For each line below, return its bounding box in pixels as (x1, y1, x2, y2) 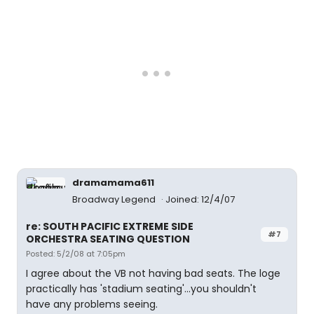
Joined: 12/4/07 (165, 193, 235, 206)
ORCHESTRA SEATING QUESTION (26, 232, 190, 246)
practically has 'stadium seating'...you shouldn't (26, 282, 257, 296)
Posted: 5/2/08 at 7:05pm (26, 248, 125, 259)
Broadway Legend (72, 193, 158, 206)
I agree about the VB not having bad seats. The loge (26, 266, 280, 280)
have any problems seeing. (26, 297, 158, 311)
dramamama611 (72, 176, 154, 189)
